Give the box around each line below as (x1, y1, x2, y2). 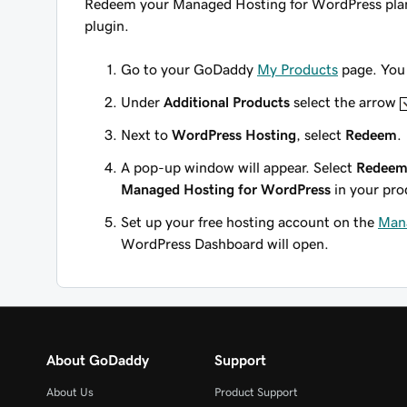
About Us (46, 386, 94, 398)
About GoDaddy (46, 352, 149, 367)
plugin (84, 18, 124, 33)
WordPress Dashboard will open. (121, 236, 329, 251)
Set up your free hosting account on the (121, 214, 378, 229)
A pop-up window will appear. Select (121, 160, 356, 174)
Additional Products (164, 94, 290, 109)
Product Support (213, 386, 298, 398)
